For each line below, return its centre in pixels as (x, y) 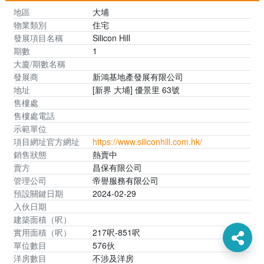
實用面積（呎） (42, 232)
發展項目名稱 (38, 37)
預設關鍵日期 (38, 193)
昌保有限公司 (117, 167)
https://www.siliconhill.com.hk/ (147, 141)
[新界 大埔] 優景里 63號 (136, 89)
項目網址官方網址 (47, 141)
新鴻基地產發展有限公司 (138, 76)
